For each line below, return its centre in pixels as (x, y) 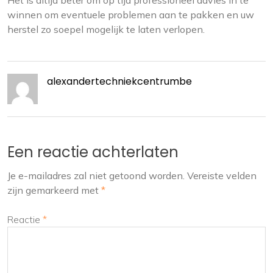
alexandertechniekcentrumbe (119, 82)
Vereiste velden (222, 176)
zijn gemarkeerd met (54, 190)
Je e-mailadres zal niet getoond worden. (96, 176)
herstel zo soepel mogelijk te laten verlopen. (106, 30)
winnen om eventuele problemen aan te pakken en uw (131, 15)
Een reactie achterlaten (93, 152)
